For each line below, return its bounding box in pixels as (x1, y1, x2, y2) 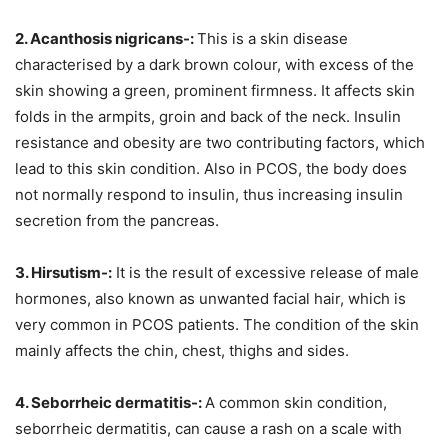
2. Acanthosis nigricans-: (15, 29, 197, 49)
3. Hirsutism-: (15, 263, 112, 283)
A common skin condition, (205, 393, 387, 413)
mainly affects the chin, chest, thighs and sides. (15, 341, 349, 361)
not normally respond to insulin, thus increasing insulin (15, 185, 403, 205)
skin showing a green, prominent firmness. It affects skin (15, 81, 415, 101)
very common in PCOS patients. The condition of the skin (15, 315, 419, 335)
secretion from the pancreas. (15, 211, 219, 231)
